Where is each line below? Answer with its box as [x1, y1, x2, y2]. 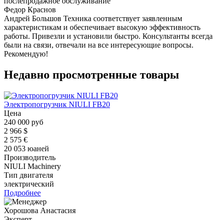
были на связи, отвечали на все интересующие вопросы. [4, 40, 193, 49]
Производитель [4, 153, 55, 162]
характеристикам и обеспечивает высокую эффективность [4, 23, 200, 31]
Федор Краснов [4, 5, 56, 14]
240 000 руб [4, 117, 43, 126]
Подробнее [4, 188, 41, 197]
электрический [4, 179, 54, 188]
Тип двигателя [4, 170, 53, 179]
